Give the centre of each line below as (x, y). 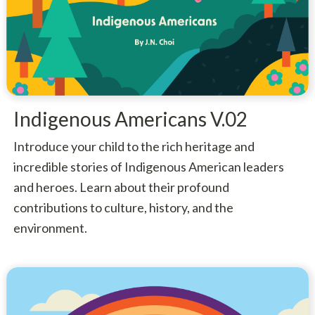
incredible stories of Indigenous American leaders (148, 166)
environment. (50, 227)
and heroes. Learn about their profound (121, 187)
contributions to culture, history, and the (123, 207)
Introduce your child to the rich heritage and (134, 146)
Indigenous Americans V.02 (130, 118)
